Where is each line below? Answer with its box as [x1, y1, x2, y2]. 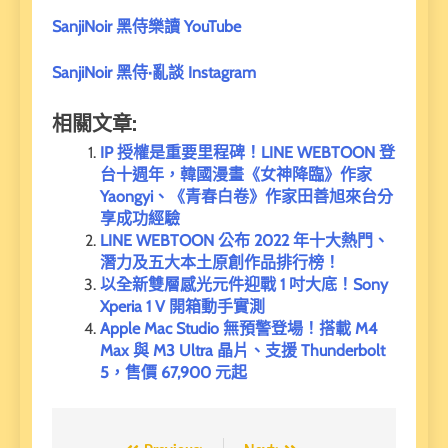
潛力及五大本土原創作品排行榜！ [100, 253, 340, 273]
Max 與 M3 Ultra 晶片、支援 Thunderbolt [100, 341, 385, 361]
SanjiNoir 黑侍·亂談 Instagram [52, 63, 256, 83]
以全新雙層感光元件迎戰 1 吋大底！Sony [100, 275, 388, 295]
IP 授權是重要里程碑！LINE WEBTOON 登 [100, 143, 395, 163]
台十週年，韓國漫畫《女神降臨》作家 [100, 165, 372, 185]
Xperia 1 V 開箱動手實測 [100, 297, 265, 317]
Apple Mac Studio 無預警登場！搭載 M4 [100, 319, 377, 339]
